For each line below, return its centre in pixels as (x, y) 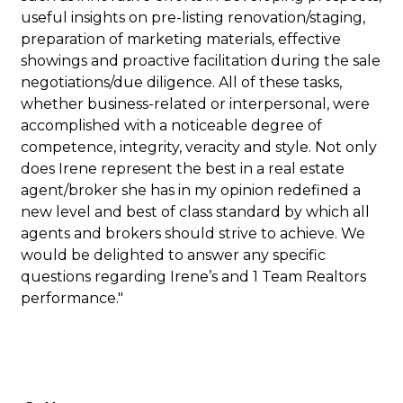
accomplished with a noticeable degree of (172, 125)
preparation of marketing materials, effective (181, 39)
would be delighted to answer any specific (174, 255)
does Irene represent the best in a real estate (183, 169)
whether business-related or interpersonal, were (196, 104)
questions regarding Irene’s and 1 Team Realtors (194, 277)
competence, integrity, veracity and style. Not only (199, 147)
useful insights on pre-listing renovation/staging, (193, 18)
